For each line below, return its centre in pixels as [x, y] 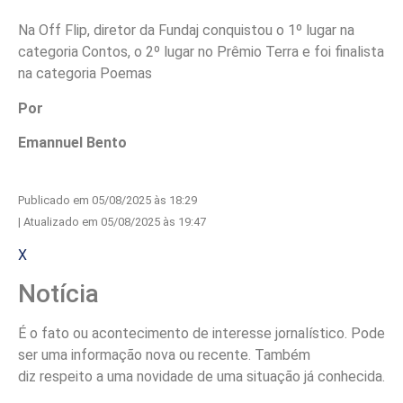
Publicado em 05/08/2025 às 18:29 [107, 200]
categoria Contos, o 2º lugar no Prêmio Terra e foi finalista [201, 52]
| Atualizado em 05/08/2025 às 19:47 [112, 221]
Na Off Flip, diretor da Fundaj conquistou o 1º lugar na [186, 31]
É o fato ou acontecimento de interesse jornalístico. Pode [201, 334]
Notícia [58, 294]
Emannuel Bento [72, 143]
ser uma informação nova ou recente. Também [164, 355]
